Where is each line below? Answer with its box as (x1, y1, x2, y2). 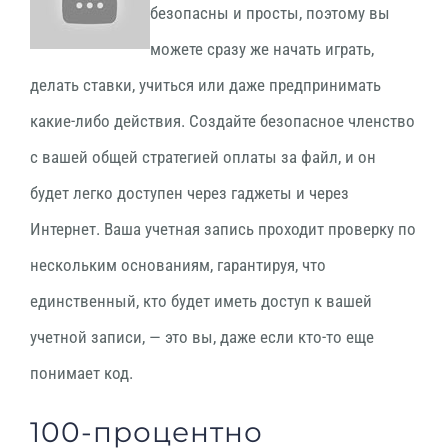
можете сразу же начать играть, (150, 39, 374, 59)
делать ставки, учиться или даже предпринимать (30, 75, 381, 95)
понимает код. (30, 363, 133, 383)
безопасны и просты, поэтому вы (150, 3, 390, 23)
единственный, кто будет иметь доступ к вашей (30, 291, 372, 311)
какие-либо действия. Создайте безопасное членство (30, 111, 415, 131)
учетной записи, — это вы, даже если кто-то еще (30, 327, 374, 347)
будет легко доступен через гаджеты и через (30, 183, 349, 203)
